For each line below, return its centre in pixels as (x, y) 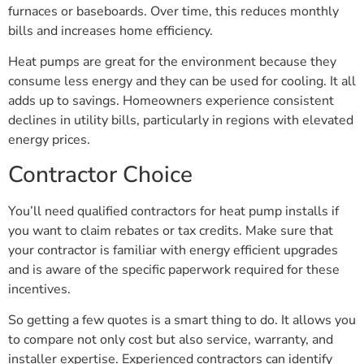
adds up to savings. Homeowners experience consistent (171, 101)
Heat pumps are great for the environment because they (172, 62)
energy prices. (49, 140)
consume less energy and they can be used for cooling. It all (182, 82)
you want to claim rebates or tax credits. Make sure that (171, 230)
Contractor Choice (100, 174)
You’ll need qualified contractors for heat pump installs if (173, 211)
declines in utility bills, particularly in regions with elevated (181, 121)
